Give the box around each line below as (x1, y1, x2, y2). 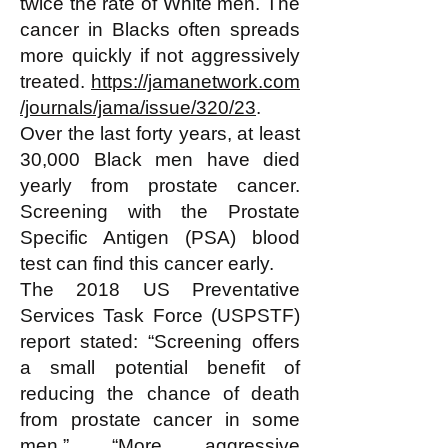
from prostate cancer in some (20, 409, 300, 430)
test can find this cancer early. (20, 253, 274, 274)
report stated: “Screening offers (20, 331, 300, 352)
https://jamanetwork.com (91, 71, 300, 92)
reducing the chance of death (20, 383, 300, 404)
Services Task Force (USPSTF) (20, 305, 300, 326)
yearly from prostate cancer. (20, 175, 300, 196)
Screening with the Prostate (20, 201, 300, 222)
